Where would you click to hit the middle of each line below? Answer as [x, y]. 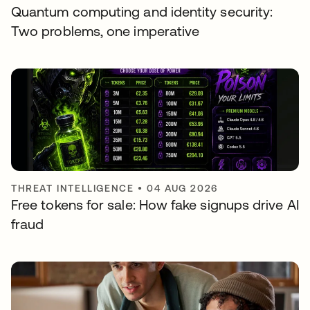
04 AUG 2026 [182, 188]
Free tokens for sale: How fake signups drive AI [155, 204]
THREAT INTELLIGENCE [73, 188]
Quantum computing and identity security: [142, 11]
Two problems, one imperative [106, 30]
